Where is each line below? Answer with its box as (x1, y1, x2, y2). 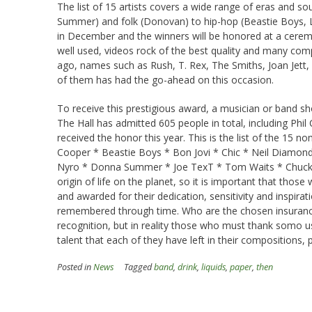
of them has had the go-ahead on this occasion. (57, 72, 274, 86)
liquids (201, 260, 226, 273)
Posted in (57, 260, 93, 273)
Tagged (124, 260, 154, 273)
